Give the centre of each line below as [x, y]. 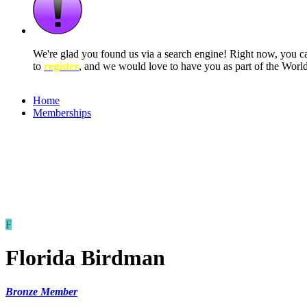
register [61, 66]
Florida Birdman [85, 258]
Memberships [62, 113]
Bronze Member [41, 291]
